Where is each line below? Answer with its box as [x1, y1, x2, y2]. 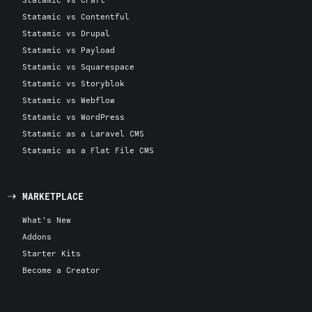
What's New [22, 214, 71, 225]
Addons [22, 231, 52, 242]
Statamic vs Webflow [22, 94, 115, 105]
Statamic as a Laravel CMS [22, 127, 144, 139]
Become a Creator [22, 264, 100, 275]
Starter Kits [22, 247, 81, 258]
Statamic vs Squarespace [22, 61, 134, 72]
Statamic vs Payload [22, 44, 115, 55]
